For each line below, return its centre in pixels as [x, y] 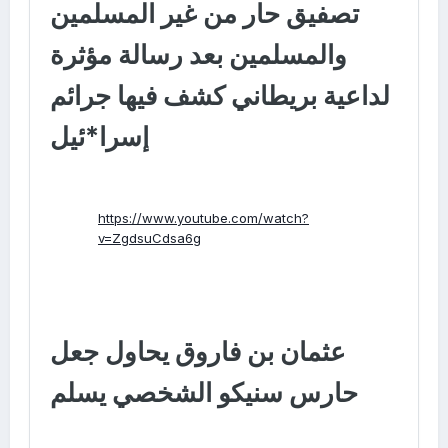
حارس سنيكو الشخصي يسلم [204, 393]
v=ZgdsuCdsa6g [149, 237]
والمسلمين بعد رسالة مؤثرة [198, 55]
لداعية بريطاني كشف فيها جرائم [220, 96]
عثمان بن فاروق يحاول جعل [198, 352]
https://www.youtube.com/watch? [203, 217]
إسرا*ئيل [99, 137]
